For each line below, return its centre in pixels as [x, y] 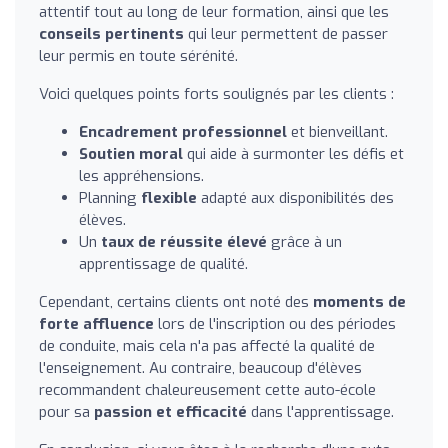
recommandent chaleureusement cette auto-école [207, 389]
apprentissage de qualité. [163, 263]
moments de [359, 301]
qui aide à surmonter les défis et [293, 153]
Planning [110, 197]
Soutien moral [131, 153]
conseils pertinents [111, 33]
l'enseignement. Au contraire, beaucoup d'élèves [200, 367]
